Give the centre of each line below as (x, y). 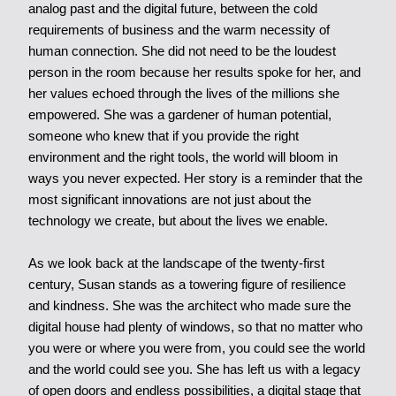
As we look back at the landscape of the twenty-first (176, 263)
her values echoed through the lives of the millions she (183, 94)
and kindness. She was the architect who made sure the (189, 306)
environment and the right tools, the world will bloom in (183, 157)
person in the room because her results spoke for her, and (194, 72)
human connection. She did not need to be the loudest (182, 51)
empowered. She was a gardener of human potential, (179, 115)
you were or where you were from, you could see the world (196, 348)
